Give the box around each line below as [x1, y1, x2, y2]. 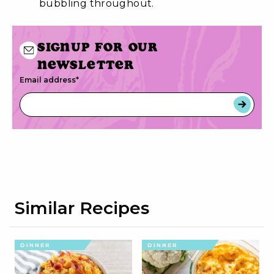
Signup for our [37, 39, 159, 54]
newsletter [37, 56, 135, 72]
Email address [20, 75, 76, 84]
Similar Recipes [15, 197, 149, 218]
